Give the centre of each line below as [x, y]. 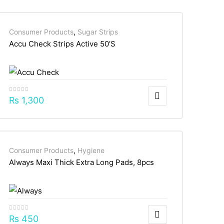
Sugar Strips [97, 32]
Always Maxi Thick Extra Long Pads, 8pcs [81, 162]
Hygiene [91, 150]
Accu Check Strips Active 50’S [62, 44]
